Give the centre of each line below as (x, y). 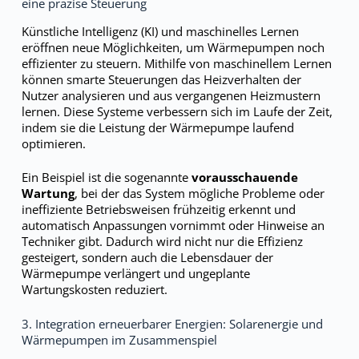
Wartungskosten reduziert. (94, 289)
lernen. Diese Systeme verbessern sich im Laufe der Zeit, (177, 111)
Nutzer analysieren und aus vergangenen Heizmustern (171, 95)
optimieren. (53, 143)
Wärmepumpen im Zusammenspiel (119, 339)
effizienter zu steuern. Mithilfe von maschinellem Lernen (176, 63)
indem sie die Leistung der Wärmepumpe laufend (157, 127)
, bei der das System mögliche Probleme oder (199, 193)
